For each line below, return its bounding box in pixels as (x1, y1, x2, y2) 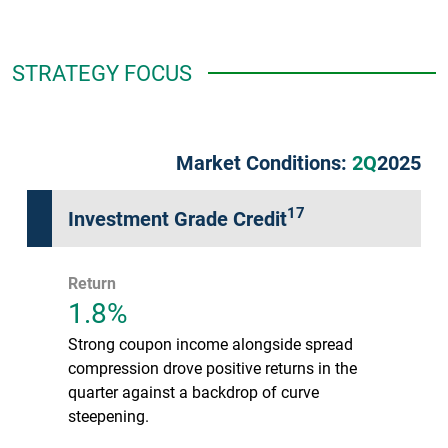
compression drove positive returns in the (68, 356, 357, 378)
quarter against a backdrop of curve (68, 380, 319, 402)
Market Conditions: (176, 148, 352, 175)
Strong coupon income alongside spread (68, 332, 353, 354)
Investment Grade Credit (68, 204, 287, 231)
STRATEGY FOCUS (12, 57, 192, 87)
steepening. (68, 404, 149, 426)
